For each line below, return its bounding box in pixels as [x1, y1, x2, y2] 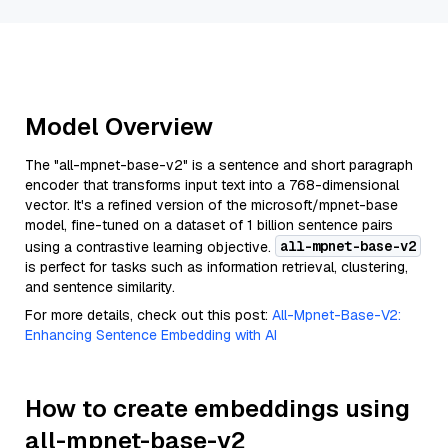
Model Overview [25, 111, 213, 142]
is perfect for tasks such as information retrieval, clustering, [25, 258, 408, 276]
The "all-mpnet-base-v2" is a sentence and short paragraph [25, 156, 413, 174]
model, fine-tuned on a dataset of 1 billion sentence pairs [25, 216, 393, 234]
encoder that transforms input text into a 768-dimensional [25, 176, 399, 194]
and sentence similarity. [25, 278, 175, 296]
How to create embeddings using [25, 393, 410, 424]
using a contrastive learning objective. [25, 238, 275, 256]
